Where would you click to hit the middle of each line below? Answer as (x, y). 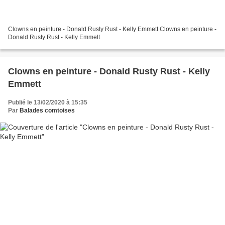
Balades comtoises (47, 110)
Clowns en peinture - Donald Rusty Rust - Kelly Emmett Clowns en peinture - (112, 29)
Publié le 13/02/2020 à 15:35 (48, 102)
